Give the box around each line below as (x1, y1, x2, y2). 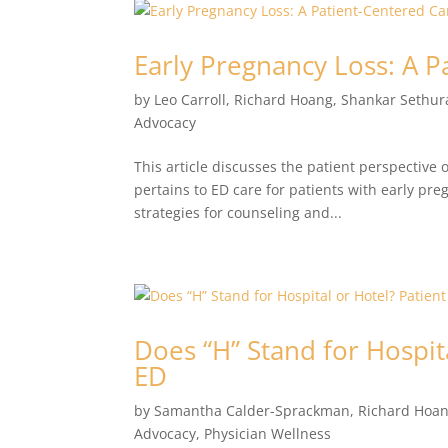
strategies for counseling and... (134, 203, 343, 222)
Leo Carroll (154, 90, 227, 109)
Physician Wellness (204, 424, 332, 443)
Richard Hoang (234, 90, 334, 109)
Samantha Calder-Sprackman (154, 401, 351, 420)
